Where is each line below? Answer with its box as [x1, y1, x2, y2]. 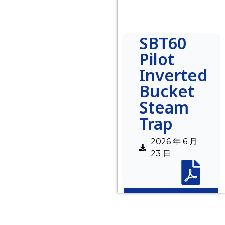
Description [16, 208, 62, 219]
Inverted [139, 64, 208, 86]
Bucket [139, 80, 195, 102]
